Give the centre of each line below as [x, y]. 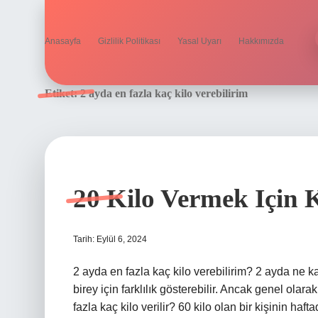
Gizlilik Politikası [129, 41]
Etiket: [62, 93]
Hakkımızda [261, 41]
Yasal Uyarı [199, 41]
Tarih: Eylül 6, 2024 [110, 239]
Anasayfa [63, 41]
